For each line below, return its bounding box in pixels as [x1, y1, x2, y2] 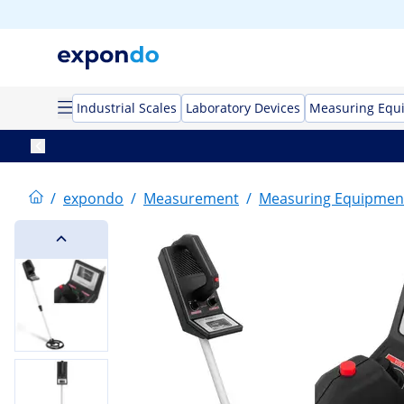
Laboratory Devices [186, 99, 300, 116]
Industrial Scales [77, 99, 177, 116]
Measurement [143, 188, 239, 208]
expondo [63, 188, 124, 208]
